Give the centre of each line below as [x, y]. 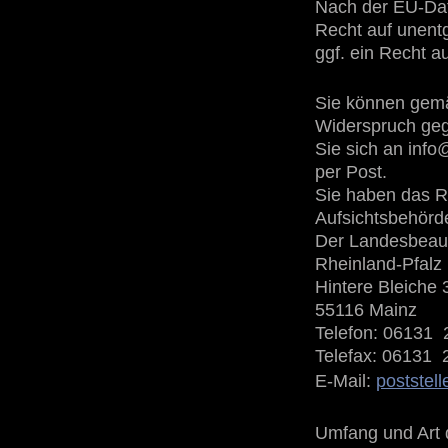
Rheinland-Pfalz [378, 264]
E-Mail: [343, 381]
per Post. [351, 172]
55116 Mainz [366, 310]
